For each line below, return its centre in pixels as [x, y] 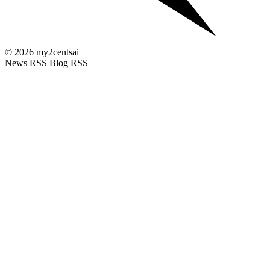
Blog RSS [69, 63]
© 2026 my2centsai [42, 52]
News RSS [27, 63]
